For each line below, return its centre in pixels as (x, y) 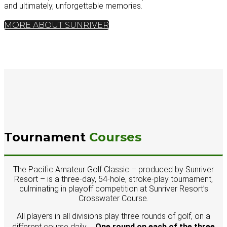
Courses (115, 137)
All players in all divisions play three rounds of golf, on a (113, 216)
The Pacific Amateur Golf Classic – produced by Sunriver (113, 169)
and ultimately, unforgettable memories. (73, 6)
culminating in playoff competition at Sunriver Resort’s (113, 188)
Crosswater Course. (113, 198)
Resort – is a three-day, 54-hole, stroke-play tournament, (113, 179)
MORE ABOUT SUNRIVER (56, 25)
